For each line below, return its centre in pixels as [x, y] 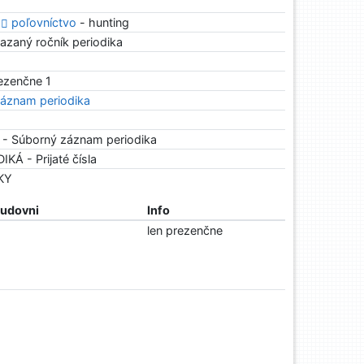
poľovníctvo [44, 23]
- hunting [103, 23]
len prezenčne [184, 231]
